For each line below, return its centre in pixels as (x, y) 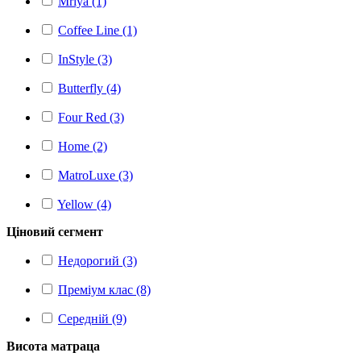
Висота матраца (53, 346)
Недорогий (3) (98, 261)
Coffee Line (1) (98, 30)
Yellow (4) (84, 204)
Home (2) (83, 146)
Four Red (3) (91, 117)
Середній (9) (92, 319)
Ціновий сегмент (55, 232)
